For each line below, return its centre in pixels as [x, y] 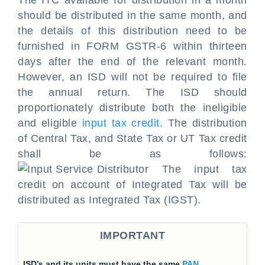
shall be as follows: [132, 154]
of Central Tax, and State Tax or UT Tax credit [132, 138]
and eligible [50, 123]
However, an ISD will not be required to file [132, 77]
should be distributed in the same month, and [132, 15]
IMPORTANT [132, 235]
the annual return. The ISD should [132, 92]
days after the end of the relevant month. [132, 62]
